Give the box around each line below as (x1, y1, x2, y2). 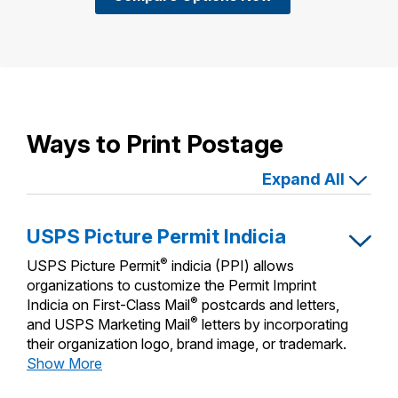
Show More (27, 354, 102, 373)
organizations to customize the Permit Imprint (27, 276, 316, 295)
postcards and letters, (198, 296, 339, 314)
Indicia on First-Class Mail (27, 296, 190, 314)
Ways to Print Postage (27, 129, 283, 160)
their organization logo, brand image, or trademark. (27, 335, 346, 354)
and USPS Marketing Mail (27, 315, 190, 334)
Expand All (262, 170, 345, 189)
